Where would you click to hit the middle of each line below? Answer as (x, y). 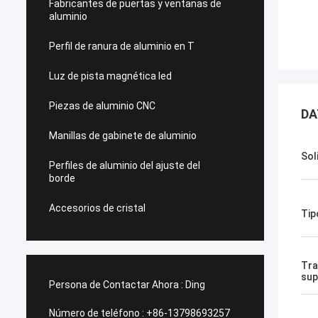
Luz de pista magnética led (110, 76)
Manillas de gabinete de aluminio (123, 136)
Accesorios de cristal (97, 208)
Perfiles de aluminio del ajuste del (125, 165)
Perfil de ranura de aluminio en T (122, 46)
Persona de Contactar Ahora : (116, 285)
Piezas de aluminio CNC (102, 106)
